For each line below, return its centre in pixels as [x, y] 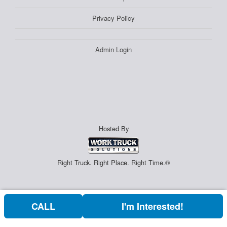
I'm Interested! [153, 206]
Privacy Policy [113, 18]
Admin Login [113, 49]
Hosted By [113, 129]
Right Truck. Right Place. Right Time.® [113, 162]
